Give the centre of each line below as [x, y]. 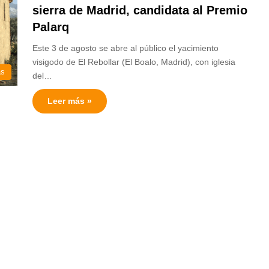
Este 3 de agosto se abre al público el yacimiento [125, 48]
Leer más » [70, 101]
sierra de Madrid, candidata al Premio [140, 10]
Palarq [51, 27]
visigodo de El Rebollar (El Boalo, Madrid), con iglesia [134, 62]
